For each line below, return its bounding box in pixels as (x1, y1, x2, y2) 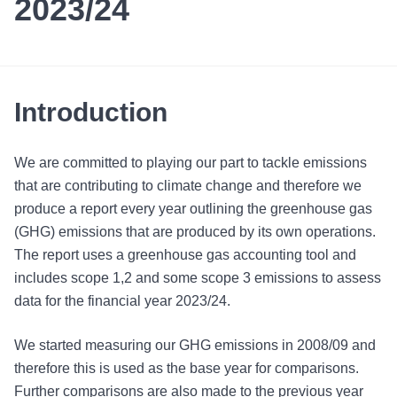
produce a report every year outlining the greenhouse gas (14, 201, 372, 216)
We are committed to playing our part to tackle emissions (14, 155, 367, 170)
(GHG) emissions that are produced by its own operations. (14, 224, 376, 239)
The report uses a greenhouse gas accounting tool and (14, 247, 356, 262)
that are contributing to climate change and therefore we (14, 178, 362, 193)
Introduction (14, 97, 167, 127)
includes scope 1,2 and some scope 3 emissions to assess (14, 270, 381, 285)
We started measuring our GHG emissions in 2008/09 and (14, 338, 376, 353)
